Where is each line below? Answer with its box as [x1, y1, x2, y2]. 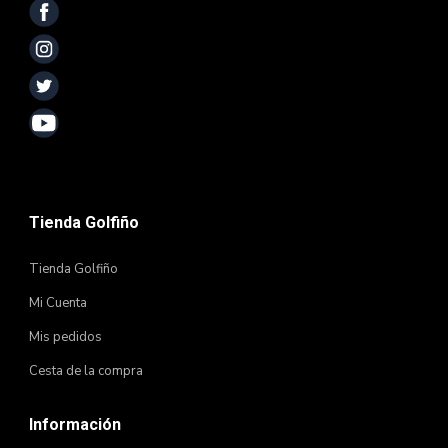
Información [29, 415, 121, 434]
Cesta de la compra [29, 362, 143, 380]
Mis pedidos [29, 328, 102, 346]
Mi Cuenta [29, 294, 87, 312]
